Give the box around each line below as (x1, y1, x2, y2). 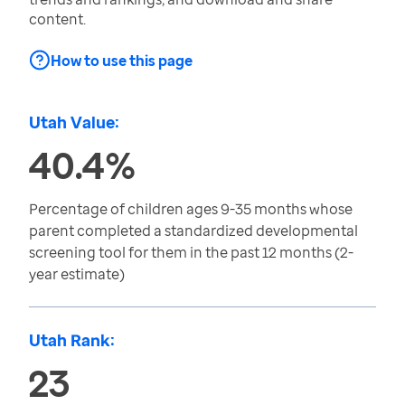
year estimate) (29, 264, 125, 284)
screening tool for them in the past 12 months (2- (29, 242, 353, 262)
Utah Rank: (29, 329, 115, 351)
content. (29, 9, 86, 29)
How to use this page (51, 51, 193, 71)
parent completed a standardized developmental (29, 221, 358, 240)
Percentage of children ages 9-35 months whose (29, 199, 353, 219)
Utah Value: (29, 111, 119, 133)
